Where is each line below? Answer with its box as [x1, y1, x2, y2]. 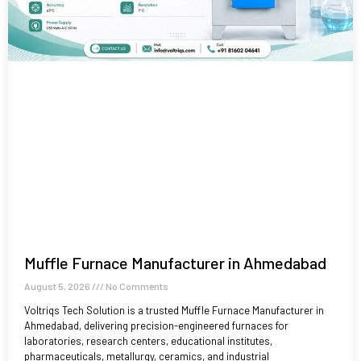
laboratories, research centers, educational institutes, [24, 334, 272, 347]
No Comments [104, 280, 168, 292]
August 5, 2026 [24, 280, 92, 292]
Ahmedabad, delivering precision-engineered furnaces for [24, 318, 288, 332]
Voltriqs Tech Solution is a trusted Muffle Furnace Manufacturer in [24, 303, 324, 317]
